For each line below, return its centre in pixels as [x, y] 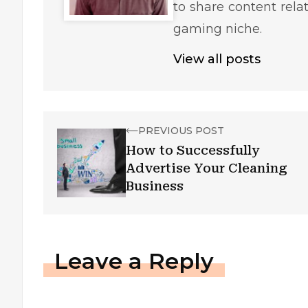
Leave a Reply [134, 261]
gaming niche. [218, 29]
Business [155, 186]
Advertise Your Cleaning [207, 168]
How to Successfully [193, 150]
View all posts [217, 59]
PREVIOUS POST [181, 131]
